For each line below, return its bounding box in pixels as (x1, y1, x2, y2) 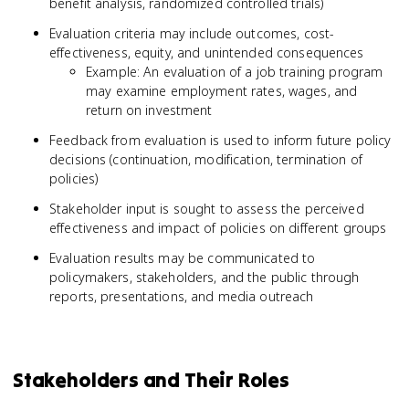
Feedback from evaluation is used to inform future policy (49, 131, 392, 149)
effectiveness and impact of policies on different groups (49, 219, 387, 236)
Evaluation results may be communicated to (49, 249, 316, 267)
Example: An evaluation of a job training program (86, 63, 383, 80)
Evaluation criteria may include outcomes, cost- (49, 25, 335, 42)
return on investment (86, 101, 213, 119)
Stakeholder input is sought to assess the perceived (49, 200, 364, 217)
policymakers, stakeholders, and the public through (49, 268, 360, 286)
